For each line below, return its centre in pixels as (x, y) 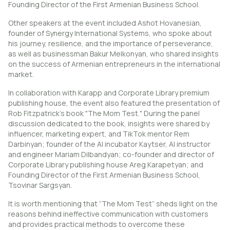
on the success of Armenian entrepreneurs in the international (114, 64)
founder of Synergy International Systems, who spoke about (110, 33)
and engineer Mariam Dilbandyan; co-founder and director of (111, 155)
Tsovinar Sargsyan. (40, 185)
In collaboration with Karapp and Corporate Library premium (109, 93)
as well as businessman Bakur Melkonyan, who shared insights (113, 54)
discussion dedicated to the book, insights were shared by (109, 124)
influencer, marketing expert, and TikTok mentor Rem (99, 134)
